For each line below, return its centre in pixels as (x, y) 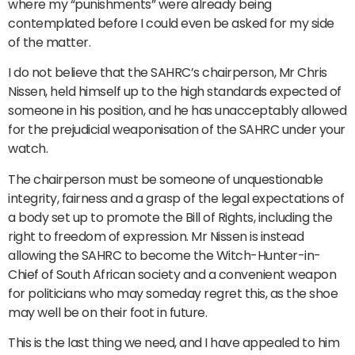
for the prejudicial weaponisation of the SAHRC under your (177, 130)
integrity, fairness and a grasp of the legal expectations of (176, 198)
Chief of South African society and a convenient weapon (172, 274)
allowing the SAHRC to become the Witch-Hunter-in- (164, 255)
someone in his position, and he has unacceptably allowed (177, 111)
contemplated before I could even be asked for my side (171, 24)
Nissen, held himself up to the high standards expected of (175, 92)
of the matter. (49, 43)
